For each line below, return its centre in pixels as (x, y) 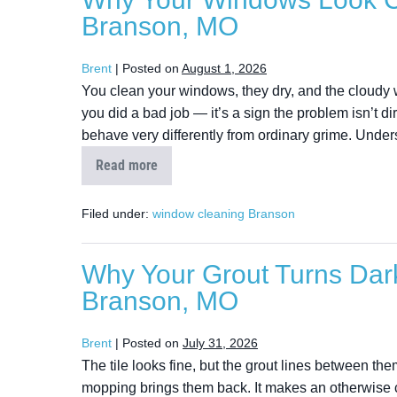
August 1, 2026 (224, 68)
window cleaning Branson (224, 214)
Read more (127, 165)
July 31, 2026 (220, 343)
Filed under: (115, 214)
